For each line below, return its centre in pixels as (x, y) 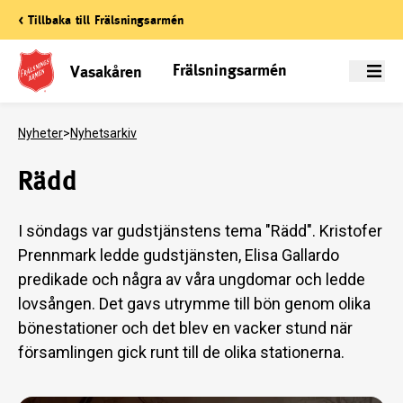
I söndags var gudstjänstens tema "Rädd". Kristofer (200, 231)
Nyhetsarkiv (103, 133)
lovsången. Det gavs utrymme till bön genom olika (194, 304)
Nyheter (40, 133)
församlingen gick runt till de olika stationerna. (181, 352)
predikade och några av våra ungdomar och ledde (192, 279)
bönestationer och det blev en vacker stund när (185, 328)
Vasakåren (106, 71)
